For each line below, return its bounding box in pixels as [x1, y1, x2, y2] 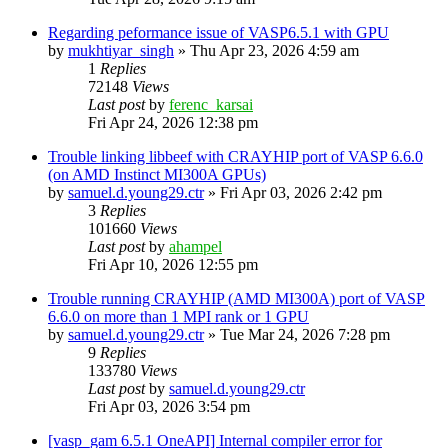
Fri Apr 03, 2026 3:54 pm [88, 397, 250, 415]
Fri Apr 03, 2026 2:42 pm [220, 183, 382, 201]
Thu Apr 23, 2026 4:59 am [190, 41, 359, 59]
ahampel [169, 237, 222, 255]
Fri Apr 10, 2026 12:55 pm [88, 255, 258, 273]
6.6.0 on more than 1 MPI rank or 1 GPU [48, 307, 309, 325]
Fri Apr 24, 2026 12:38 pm [88, 113, 258, 131]
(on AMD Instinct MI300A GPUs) [48, 165, 266, 183]
